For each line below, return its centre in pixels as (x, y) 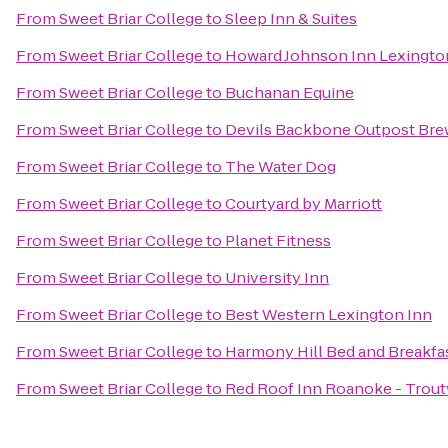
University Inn (277, 277)
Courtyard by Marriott (303, 203)
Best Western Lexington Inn (328, 314)
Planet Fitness (278, 240)
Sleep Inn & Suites (291, 18)
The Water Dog (280, 166)
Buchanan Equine (289, 92)
